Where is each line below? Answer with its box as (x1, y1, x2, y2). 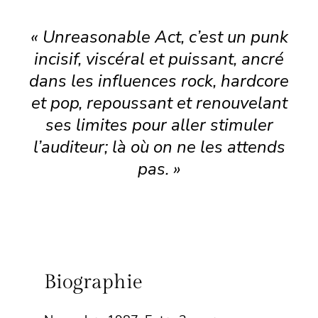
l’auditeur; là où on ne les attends (33, 135, 285, 158)
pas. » (137, 157, 181, 180)
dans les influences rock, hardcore (29, 69, 289, 92)
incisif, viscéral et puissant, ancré (34, 47, 284, 70)
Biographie (44, 270, 143, 294)
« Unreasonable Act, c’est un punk (30, 25, 288, 48)
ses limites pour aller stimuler (45, 113, 273, 136)
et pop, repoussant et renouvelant (31, 91, 287, 114)
